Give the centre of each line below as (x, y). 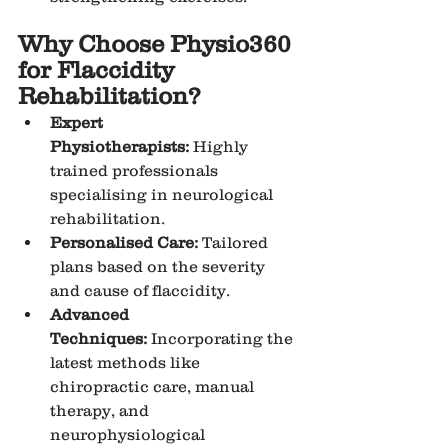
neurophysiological (129, 434)
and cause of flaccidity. (140, 290)
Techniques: (98, 338)
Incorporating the (222, 338)
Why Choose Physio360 (157, 44)
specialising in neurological (163, 194)
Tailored (235, 242)
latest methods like (127, 362)
